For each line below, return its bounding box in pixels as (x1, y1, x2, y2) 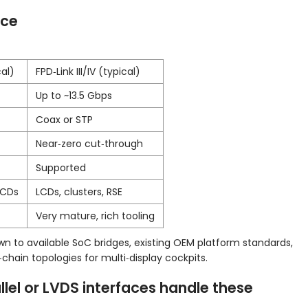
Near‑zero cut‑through (36, 137, 143, 151)
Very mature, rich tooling (36, 209, 155, 223)
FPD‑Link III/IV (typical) (36, 65, 140, 79)
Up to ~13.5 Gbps (36, 89, 112, 103)
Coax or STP (36, 113, 93, 127)
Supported (36, 161, 86, 175)
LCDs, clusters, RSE (36, 185, 122, 199)
